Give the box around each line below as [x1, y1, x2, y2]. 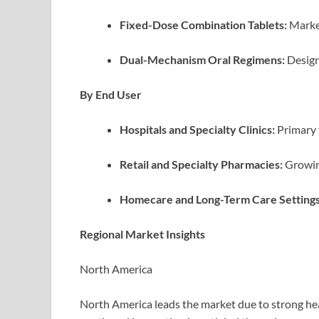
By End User [80, 88, 142, 102]
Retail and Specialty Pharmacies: [120, 157, 283, 172]
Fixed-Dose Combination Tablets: [120, 18, 287, 32]
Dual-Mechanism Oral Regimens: [120, 53, 285, 67]
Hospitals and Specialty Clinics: [120, 122, 275, 137]
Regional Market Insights [80, 227, 205, 241]
